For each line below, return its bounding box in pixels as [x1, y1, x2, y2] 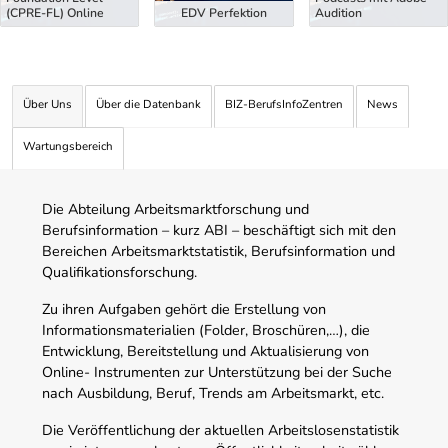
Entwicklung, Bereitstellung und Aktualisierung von [42, 340, 369, 361]
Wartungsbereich [23, 137, 113, 154]
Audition [314, 5, 362, 22]
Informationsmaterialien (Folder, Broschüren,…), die [42, 319, 370, 340]
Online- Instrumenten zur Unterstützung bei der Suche [42, 361, 392, 382]
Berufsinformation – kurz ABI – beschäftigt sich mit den [42, 219, 396, 240]
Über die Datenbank [96, 95, 201, 112]
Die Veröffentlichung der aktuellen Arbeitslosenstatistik [42, 419, 399, 440]
